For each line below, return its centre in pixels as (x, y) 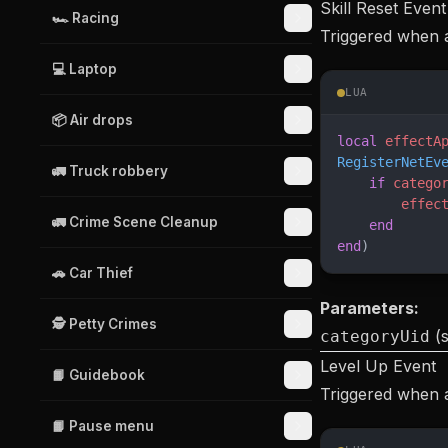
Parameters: (369, 308)
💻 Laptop (84, 69)
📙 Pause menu (103, 426)
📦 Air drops (92, 120)
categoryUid (375, 336)
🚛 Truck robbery (110, 171)
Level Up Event (378, 366)
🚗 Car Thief (92, 273)
